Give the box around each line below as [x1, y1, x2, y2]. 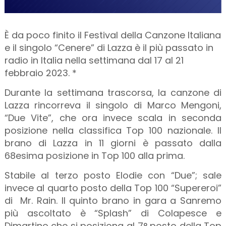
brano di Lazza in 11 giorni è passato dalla [4, 136, 222, 149]
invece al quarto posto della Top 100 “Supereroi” [4, 181, 222, 194]
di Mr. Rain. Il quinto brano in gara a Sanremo [4, 194, 222, 207]
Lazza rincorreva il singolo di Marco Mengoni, [4, 98, 222, 111]
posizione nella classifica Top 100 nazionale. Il [4, 124, 222, 137]
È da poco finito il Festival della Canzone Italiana [4, 28, 221, 41]
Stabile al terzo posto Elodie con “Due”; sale [4, 168, 222, 182]
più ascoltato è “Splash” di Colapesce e [4, 206, 222, 219]
